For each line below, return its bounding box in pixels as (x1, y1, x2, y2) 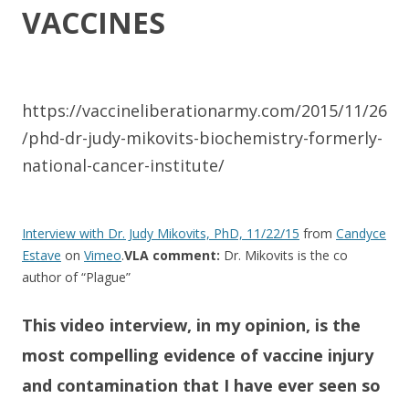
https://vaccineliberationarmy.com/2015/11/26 (22, 100, 387, 121)
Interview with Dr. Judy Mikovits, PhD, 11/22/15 (22, 225, 299, 242)
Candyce (336, 225, 386, 242)
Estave (22, 246, 61, 264)
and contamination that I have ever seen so (22, 374, 381, 396)
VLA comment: (124, 246, 220, 264)
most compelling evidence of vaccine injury (22, 344, 373, 366)
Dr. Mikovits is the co (220, 246, 348, 264)
